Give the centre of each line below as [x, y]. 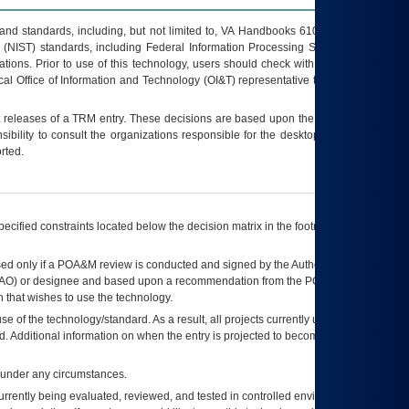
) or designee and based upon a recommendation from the [159, 281]
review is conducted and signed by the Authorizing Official [240, 265]
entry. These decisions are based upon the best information [247, 119]
